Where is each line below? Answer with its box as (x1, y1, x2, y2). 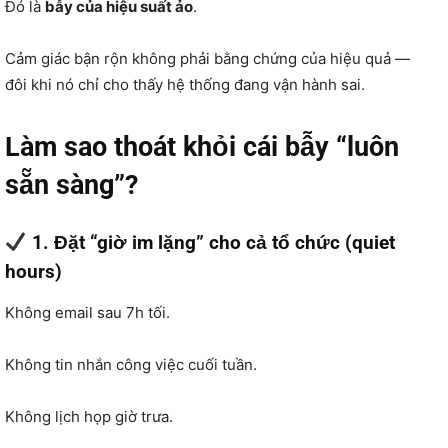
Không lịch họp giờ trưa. (5, 406, 173, 426)
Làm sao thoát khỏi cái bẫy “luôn (5, 130, 399, 163)
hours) (5, 259, 62, 283)
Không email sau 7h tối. (5, 302, 170, 322)
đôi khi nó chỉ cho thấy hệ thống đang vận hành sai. (5, 74, 365, 94)
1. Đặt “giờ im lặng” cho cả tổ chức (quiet (26, 230, 395, 254)
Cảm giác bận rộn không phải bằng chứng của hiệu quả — (5, 48, 410, 68)
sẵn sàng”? (5, 168, 138, 201)
